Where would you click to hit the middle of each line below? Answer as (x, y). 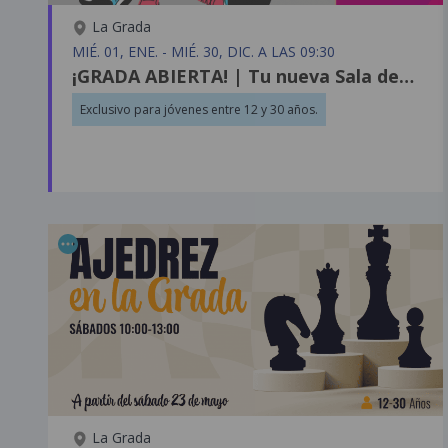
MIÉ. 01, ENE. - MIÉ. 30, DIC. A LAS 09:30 (203, 51)
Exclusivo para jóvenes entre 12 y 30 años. (199, 109)
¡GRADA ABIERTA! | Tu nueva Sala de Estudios (406, 75)
